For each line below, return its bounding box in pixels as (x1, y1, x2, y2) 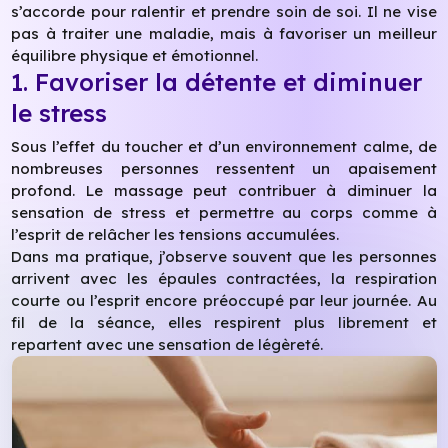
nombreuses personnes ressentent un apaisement (11, 159, 437, 179)
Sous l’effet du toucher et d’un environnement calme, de (11, 137, 437, 157)
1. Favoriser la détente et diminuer (11, 66, 423, 97)
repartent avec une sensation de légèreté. (11, 335, 324, 355)
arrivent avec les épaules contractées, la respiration (11, 269, 437, 289)
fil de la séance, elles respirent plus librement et (11, 313, 437, 333)
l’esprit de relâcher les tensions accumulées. (11, 225, 340, 245)
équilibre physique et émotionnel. (11, 45, 259, 65)
